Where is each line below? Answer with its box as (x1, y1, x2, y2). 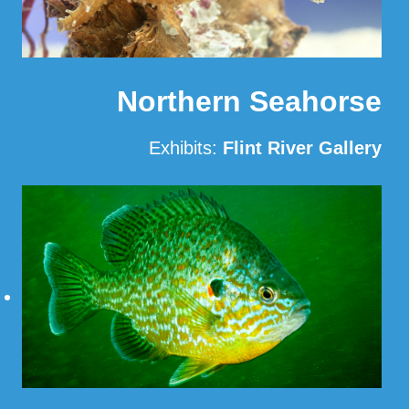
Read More (291, 184, 382, 204)
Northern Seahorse (117, 84, 382, 118)
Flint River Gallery (223, 137, 382, 158)
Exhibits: (149, 137, 223, 158)
